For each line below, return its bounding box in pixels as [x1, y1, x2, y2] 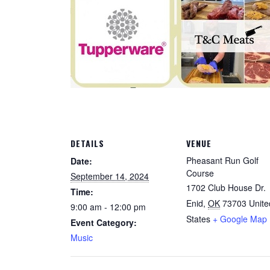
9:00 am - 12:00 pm [71, 201, 146, 213]
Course [186, 167, 214, 179]
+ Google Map [213, 213, 267, 225]
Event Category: [71, 216, 137, 228]
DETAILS [71, 137, 104, 149]
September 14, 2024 [71, 170, 149, 182]
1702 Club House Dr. [186, 181, 266, 193]
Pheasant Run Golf [186, 154, 259, 166]
